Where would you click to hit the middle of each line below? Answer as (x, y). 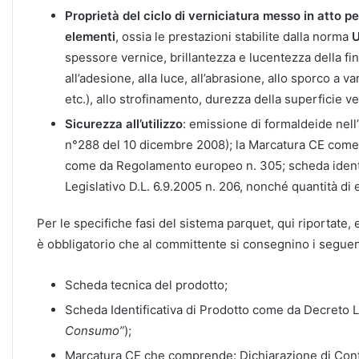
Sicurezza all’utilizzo (124, 124)
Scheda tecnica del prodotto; (146, 285)
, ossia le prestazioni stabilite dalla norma (234, 37)
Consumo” (95, 331)
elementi (90, 37)
